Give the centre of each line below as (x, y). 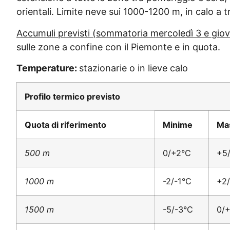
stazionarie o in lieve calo (133, 68)
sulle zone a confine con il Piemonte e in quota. (118, 47)
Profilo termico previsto (72, 97)
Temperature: (48, 68)
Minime (178, 125)
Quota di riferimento (65, 125)
